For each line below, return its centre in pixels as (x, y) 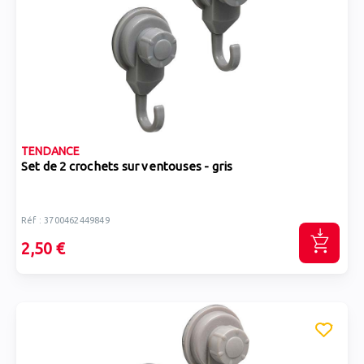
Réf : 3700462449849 (65, 220)
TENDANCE (51, 151)
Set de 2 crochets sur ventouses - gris (177, 166)
